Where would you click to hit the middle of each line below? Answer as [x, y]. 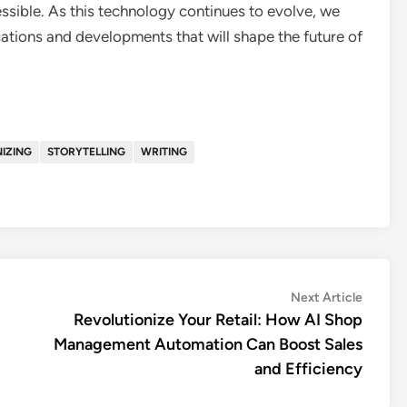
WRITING [164, 151]
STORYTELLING [86, 151]
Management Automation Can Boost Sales [208, 344]
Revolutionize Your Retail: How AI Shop [218, 319]
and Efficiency [308, 368]
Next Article [327, 297]
